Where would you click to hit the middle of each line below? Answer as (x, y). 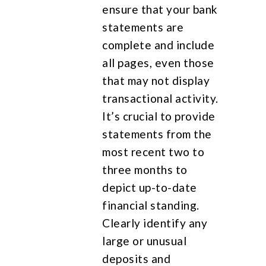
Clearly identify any (155, 223)
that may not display (156, 80)
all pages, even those (158, 62)
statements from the (157, 134)
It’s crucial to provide (159, 116)
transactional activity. (160, 98)
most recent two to (153, 151)
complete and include (159, 45)
